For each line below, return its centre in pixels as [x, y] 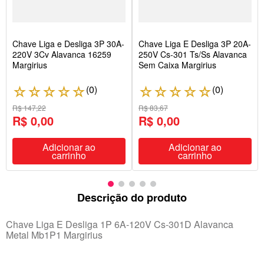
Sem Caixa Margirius [177, 65]
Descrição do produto [132, 198]
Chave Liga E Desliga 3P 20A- [195, 44]
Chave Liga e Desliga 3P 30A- [68, 44]
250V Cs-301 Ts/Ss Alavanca [193, 54]
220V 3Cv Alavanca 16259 [62, 54]
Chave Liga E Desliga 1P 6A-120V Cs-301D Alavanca [120, 224]
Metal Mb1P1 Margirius [54, 235]
